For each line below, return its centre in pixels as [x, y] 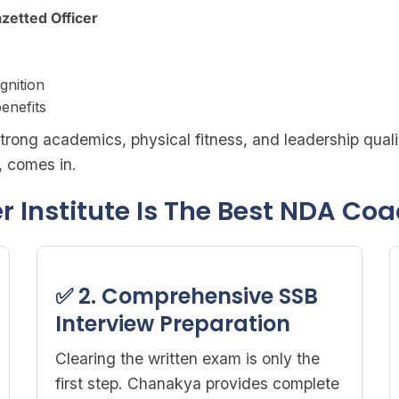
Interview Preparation [172, 324]
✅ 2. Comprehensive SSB [186, 296]
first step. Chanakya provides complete [197, 383]
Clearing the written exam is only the [187, 358]
